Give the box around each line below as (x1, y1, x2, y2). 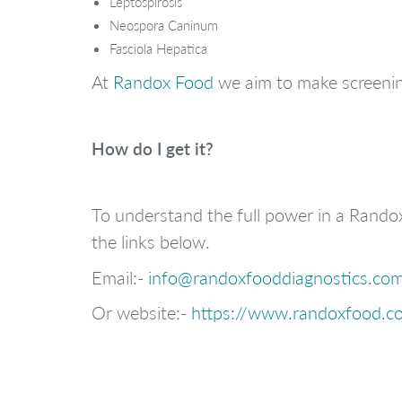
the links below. (92, 230, 210, 254)
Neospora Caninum (109, 15, 218, 34)
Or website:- (92, 301, 191, 325)
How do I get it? (92, 136, 214, 161)
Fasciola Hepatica (109, 39, 207, 57)
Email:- (92, 265, 148, 289)
